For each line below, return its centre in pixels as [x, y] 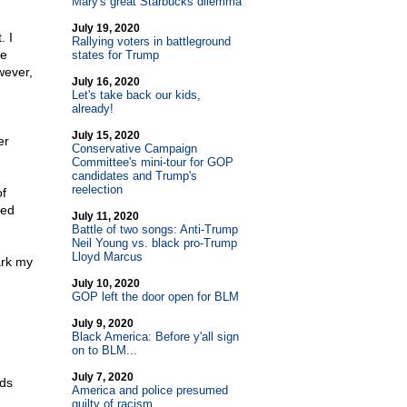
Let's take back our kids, [136, 95]
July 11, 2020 [105, 216]
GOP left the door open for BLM [155, 297]
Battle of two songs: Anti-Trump [154, 229]
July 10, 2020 [105, 283]
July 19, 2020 [105, 28]
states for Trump [115, 55]
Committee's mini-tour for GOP [152, 162]
